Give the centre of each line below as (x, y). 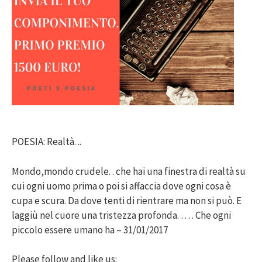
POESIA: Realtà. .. (46, 142)
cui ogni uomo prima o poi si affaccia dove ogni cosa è (121, 186)
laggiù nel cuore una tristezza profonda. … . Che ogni (121, 215)
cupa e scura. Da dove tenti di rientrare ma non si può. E (127, 200)
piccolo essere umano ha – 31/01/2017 (90, 230)
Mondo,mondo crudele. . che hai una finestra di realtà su (129, 171)
